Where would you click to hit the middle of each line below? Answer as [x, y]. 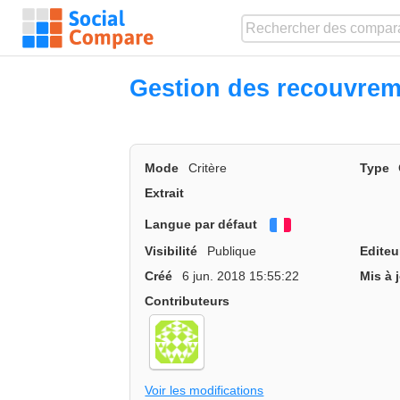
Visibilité [171, 250]
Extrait [165, 193]
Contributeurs [187, 300]
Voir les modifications [204, 390]
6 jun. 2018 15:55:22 [240, 275]
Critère [207, 168]
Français [317, 226]
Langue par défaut [201, 224]
